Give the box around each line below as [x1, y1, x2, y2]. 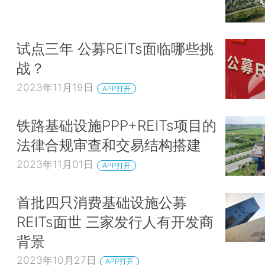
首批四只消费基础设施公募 [17, 193, 187, 211]
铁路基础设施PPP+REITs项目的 [17, 117, 216, 135]
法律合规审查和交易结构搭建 [17, 136, 201, 154]
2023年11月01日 [17, 157, 93, 170]
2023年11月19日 [17, 81, 93, 94]
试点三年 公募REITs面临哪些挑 [17, 40, 214, 58]
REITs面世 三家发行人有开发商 [17, 212, 214, 231]
